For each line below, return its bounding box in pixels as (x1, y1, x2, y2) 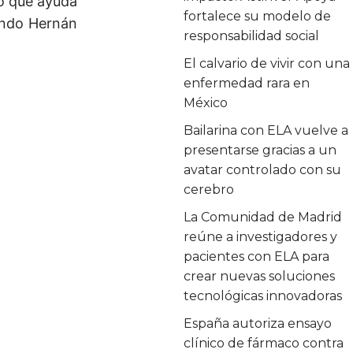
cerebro (184, 181, 235, 197)
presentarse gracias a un (184, 142, 337, 158)
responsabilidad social (184, 28, 320, 43)
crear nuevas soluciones (184, 268, 336, 284)
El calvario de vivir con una (184, 55, 351, 71)
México (184, 95, 229, 110)
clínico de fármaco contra (184, 335, 344, 351)
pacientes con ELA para (184, 248, 330, 264)
